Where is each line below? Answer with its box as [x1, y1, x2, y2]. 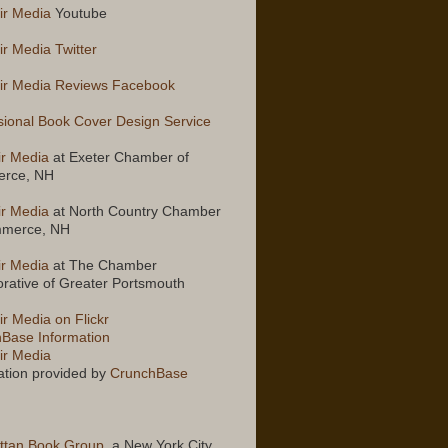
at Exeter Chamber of [49, 150, 189, 166]
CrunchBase [110, 366, 188, 382]
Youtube [51, 6, 107, 22]
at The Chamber [49, 258, 157, 274]
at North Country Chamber [49, 204, 221, 220]
